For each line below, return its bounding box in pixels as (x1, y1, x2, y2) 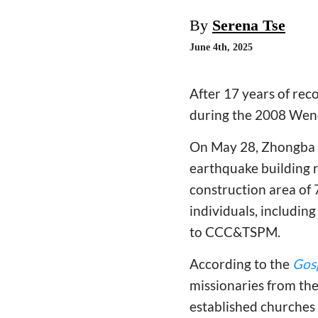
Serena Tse (212, 16, 285, 34)
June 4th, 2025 (190, 42, 253, 53)
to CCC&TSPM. (190, 224, 283, 241)
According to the (190, 256, 292, 273)
